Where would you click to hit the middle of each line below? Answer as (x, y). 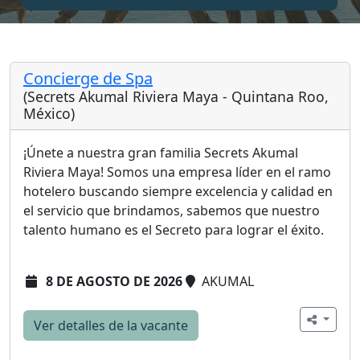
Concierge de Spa (88, 78)
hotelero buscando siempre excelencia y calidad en (178, 191)
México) (49, 113)
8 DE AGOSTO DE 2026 (114, 281)
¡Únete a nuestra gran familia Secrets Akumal (161, 153)
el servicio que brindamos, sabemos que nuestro (172, 211)
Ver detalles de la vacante (111, 325)
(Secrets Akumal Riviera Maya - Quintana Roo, (176, 96)
